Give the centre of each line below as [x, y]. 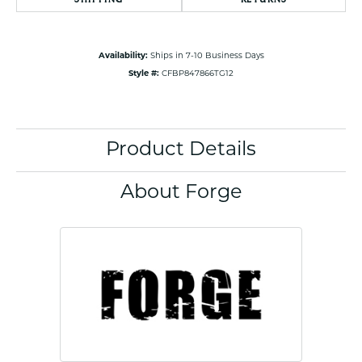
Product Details [181, 151]
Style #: [144, 74]
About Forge [181, 194]
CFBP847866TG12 [198, 74]
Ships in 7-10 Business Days [207, 57]
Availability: [123, 57]
